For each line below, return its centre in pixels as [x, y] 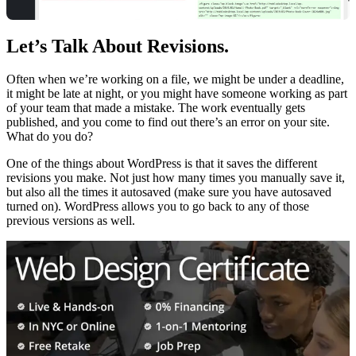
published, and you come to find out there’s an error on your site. [168, 122]
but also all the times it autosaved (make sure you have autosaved [169, 192]
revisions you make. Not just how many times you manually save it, [176, 178]
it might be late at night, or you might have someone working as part [177, 94]
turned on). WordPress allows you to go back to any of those [158, 207]
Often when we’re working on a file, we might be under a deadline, [175, 79]
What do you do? [50, 137]
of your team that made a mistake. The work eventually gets [156, 108]
